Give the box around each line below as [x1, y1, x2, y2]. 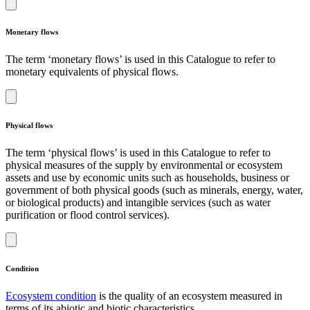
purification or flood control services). [6, 208, 170, 221]
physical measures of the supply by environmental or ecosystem [6, 158, 282, 171]
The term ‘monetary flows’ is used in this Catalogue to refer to [6, 53, 275, 65]
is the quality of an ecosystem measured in [96, 289, 282, 302]
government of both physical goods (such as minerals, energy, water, [6, 183, 303, 196]
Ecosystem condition [6, 289, 96, 302]
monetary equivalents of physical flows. [6, 65, 179, 77]
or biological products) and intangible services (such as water [6, 196, 271, 208]
